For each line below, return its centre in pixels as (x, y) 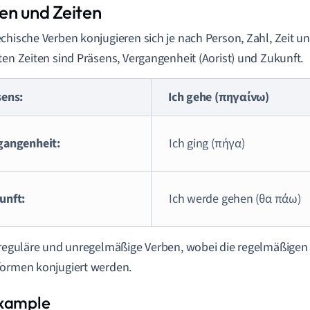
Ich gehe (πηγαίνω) (219, 97)
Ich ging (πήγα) (207, 144)
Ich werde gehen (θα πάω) (235, 199)
